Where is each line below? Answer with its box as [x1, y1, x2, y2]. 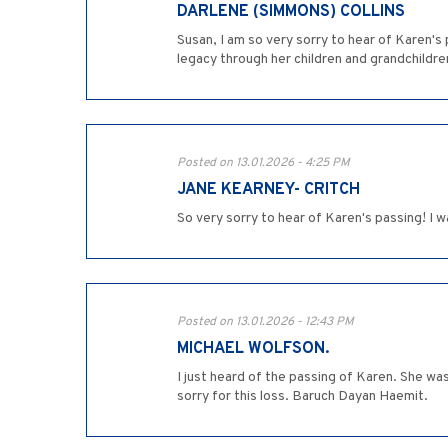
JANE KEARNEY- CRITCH [177, 180, 360, 201]
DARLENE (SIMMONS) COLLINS [177, 2, 405, 23]
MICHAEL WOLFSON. [177, 339, 329, 360]
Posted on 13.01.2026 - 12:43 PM [177, 314, 354, 331]
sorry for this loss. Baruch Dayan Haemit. [177, 388, 428, 406]
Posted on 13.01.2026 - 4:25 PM [177, 155, 350, 172]
